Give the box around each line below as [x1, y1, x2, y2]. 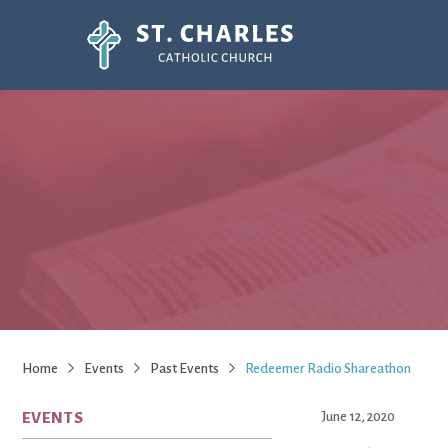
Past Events [150, 361, 219, 376]
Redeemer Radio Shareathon [245, 361, 411, 376]
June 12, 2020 [322, 409, 395, 424]
